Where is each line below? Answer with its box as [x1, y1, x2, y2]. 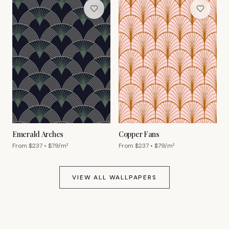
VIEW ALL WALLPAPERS [72, 173, 157, 182]
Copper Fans [119, 129, 159, 140]
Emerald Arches [12, 129, 64, 140]
